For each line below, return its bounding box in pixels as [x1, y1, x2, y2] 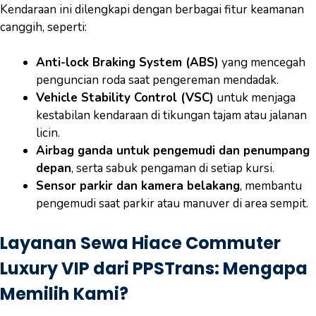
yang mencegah [219, 54, 305, 71]
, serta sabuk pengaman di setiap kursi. [71, 160, 274, 176]
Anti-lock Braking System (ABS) [36, 54, 219, 71]
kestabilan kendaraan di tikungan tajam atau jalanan [36, 107, 307, 123]
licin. [36, 125, 60, 141]
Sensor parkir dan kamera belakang [36, 178, 240, 194]
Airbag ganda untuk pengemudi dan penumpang [36, 142, 310, 159]
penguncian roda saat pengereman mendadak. [36, 72, 279, 88]
